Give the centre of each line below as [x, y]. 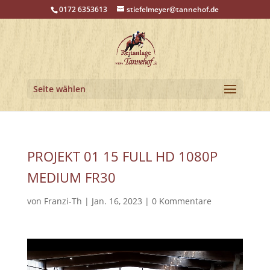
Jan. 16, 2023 [117, 201]
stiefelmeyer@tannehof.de [173, 9]
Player [39, 259]
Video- [39, 245]
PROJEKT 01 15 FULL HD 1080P [122, 156]
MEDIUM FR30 [71, 177]
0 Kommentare [181, 201]
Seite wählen [59, 89]
